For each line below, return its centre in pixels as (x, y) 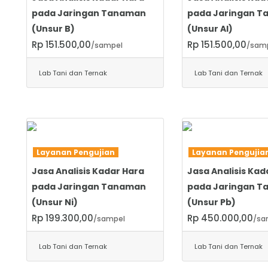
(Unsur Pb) (211, 202)
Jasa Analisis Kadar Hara (88, 171)
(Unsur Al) (210, 28)
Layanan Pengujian (76, 152)
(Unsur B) (53, 28)
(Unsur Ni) (55, 202)
